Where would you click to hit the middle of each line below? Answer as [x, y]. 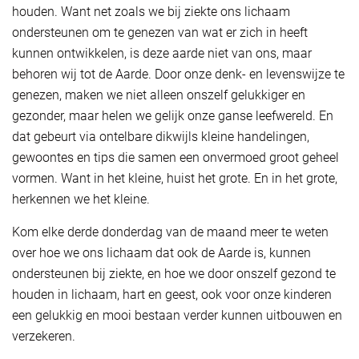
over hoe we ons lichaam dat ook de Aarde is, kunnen [161, 252]
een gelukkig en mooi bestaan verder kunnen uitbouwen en [177, 315]
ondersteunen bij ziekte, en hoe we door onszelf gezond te [174, 273]
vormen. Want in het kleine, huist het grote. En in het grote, [175, 178]
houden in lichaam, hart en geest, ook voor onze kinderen [172, 294]
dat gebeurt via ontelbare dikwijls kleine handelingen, [161, 136]
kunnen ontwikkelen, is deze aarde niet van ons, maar [162, 53]
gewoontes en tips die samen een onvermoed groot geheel [175, 157]
